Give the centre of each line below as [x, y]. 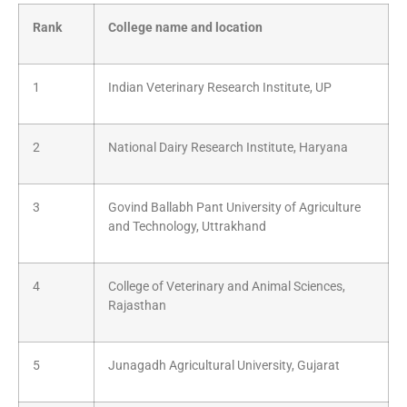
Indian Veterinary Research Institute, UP [220, 87]
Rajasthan [137, 305]
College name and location [185, 27]
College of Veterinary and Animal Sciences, [227, 286]
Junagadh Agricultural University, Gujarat [224, 365]
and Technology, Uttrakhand [187, 226]
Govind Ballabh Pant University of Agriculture [234, 207]
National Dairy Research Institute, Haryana [228, 147]
